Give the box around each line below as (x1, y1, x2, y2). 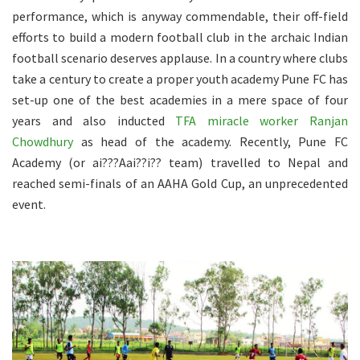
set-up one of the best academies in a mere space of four (12, 92, 348, 108)
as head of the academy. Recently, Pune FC (73, 133, 348, 150)
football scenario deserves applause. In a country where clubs (12, 50, 348, 67)
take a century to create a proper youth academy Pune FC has (12, 71, 348, 88)
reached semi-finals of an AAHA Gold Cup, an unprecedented (12, 175, 348, 192)
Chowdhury (12, 133, 73, 150)
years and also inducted (12, 112, 176, 129)
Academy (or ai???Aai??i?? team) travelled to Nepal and (12, 154, 348, 171)
